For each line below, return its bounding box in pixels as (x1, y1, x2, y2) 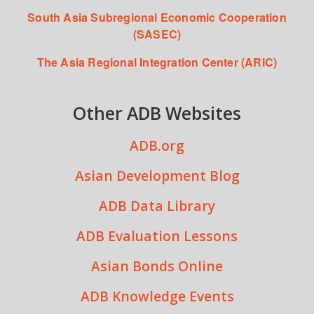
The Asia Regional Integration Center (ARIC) (36, 53, 278, 70)
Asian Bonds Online (91, 256, 223, 275)
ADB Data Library (99, 196, 215, 215)
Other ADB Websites (73, 100, 241, 125)
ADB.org (130, 135, 184, 155)
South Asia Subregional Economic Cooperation (27, 8, 287, 25)
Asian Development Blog (74, 165, 240, 185)
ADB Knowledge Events (80, 286, 234, 306)
